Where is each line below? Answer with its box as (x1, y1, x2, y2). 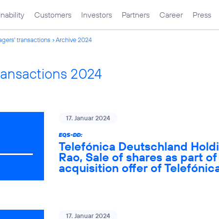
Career (159, 10, 183, 20)
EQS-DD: (59, 131, 83, 138)
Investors (81, 10, 112, 20)
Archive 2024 (56, 36, 92, 44)
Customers (34, 10, 71, 20)
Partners (122, 10, 150, 20)
